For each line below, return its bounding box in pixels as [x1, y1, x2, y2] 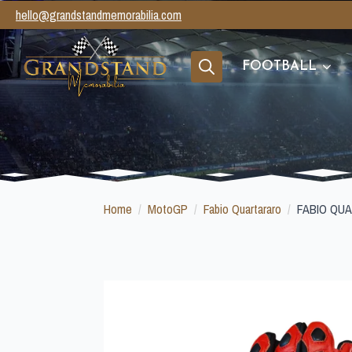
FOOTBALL [242, 60, 317, 73]
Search [190, 81, 224, 99]
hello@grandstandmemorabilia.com [16, 6, 181, 24]
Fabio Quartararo [203, 200, 281, 218]
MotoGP [148, 200, 188, 218]
